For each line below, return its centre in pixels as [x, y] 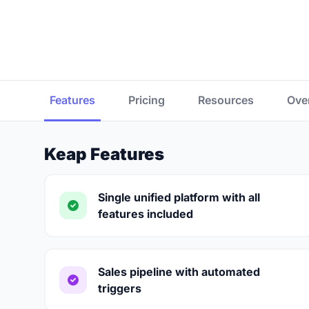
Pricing [147, 100]
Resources [226, 100]
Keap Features [104, 154]
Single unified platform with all [179, 197]
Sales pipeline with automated [179, 272]
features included [146, 214]
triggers [120, 288]
